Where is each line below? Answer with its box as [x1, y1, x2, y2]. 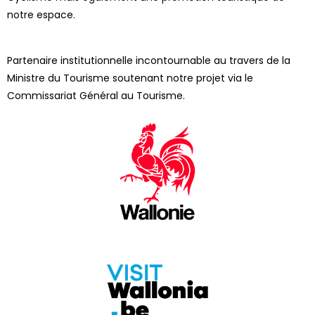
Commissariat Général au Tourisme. [7, 88, 185, 103]
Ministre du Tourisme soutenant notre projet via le [7, 70, 253, 85]
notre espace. [7, 7, 75, 22]
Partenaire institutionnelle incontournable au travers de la [7, 53, 290, 67]
